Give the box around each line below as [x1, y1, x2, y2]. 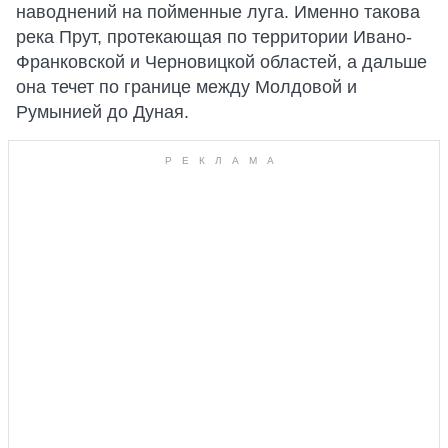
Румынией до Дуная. [16, 102, 189, 122]
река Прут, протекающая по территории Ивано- [16, 27, 412, 47]
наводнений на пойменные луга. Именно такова [16, 2, 420, 22]
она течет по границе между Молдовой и [16, 77, 357, 97]
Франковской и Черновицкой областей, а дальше [16, 52, 427, 72]
